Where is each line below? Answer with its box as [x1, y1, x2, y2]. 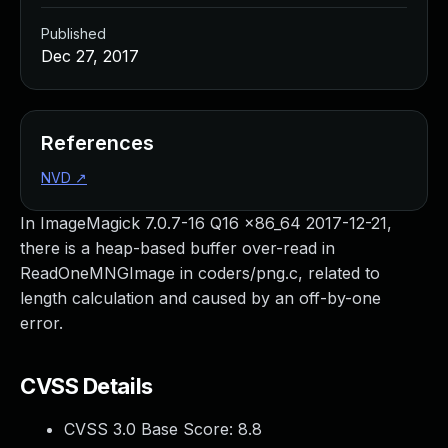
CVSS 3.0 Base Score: [64, 419, 238, 439]
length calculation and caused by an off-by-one [20, 288, 381, 308]
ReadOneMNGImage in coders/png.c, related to [20, 263, 380, 283]
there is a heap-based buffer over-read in [20, 238, 335, 258]
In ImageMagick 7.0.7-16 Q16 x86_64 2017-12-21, [20, 213, 392, 233]
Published [41, 25, 106, 42]
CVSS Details [20, 373, 153, 399]
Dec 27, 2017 [41, 46, 139, 66]
